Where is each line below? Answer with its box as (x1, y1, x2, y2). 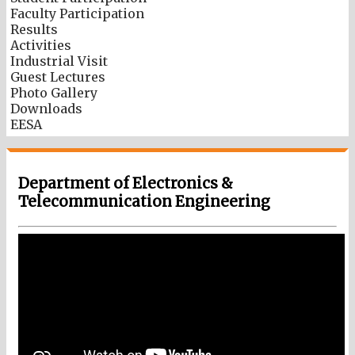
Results (10, 21, 58, 37)
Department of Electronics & (18, 174, 233, 193)
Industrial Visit (10, 52, 108, 69)
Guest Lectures (10, 68, 105, 85)
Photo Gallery (10, 84, 97, 101)
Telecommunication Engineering (18, 193, 270, 212)
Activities (10, 36, 71, 53)
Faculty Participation (10, 5, 144, 21)
